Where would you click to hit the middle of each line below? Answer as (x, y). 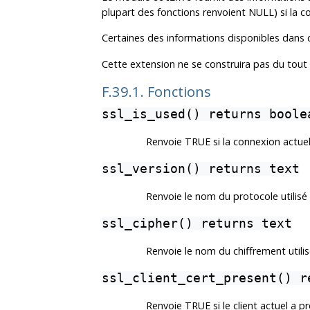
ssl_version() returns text (201, 169)
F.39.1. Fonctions (156, 92)
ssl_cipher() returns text (197, 224)
